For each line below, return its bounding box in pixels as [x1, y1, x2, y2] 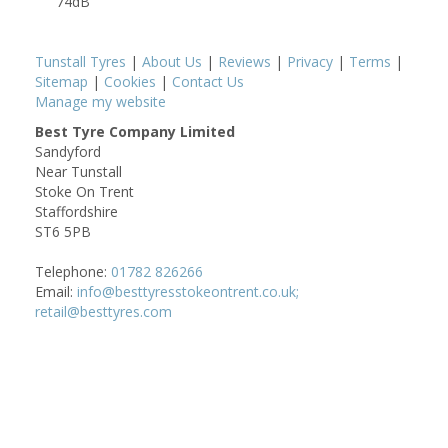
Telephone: [35, 262, 111, 281]
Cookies [104, 72, 156, 91]
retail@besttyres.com [35, 302, 172, 321]
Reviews [218, 52, 271, 71]
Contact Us [172, 72, 244, 91]
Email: [35, 282, 77, 301]
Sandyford [35, 142, 101, 161]
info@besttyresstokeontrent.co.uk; [77, 282, 299, 301]
